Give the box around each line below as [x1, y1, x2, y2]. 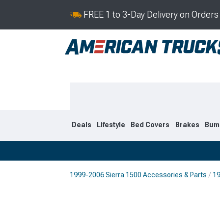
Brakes [175, 121, 199, 129]
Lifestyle [97, 121, 126, 129]
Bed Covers [131, 121, 170, 129]
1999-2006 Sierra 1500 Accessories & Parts [70, 171, 207, 179]
